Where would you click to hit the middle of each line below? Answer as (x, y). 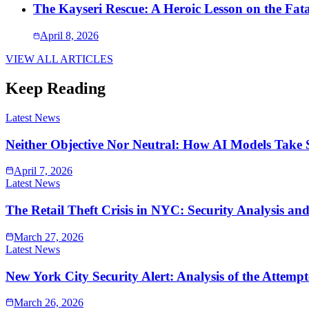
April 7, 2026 (43, 171)
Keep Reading (56, 89)
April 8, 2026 (69, 36)
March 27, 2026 (49, 237)
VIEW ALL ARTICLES (59, 59)
